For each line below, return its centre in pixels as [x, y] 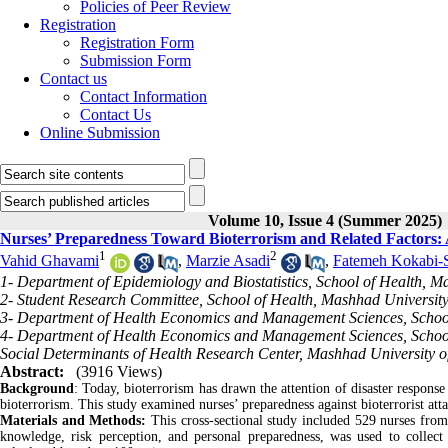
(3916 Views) [119, 371]
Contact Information [143, 96]
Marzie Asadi [228, 261]
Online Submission [100, 132]
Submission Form [135, 60]
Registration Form [137, 42]
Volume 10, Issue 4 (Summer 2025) [324, 220]
